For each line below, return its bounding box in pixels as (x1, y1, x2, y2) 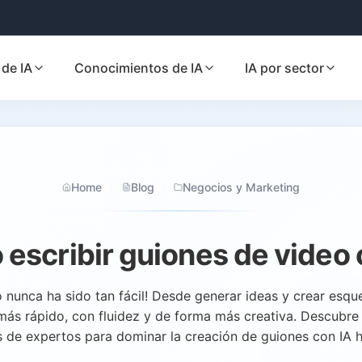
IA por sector (245, 59, 324, 76)
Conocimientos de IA (74, 59, 203, 76)
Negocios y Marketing (183, 179, 301, 194)
